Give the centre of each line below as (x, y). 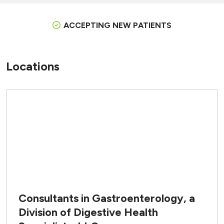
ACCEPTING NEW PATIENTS (117, 25)
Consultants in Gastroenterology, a (107, 198)
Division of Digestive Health (88, 212)
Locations (33, 66)
